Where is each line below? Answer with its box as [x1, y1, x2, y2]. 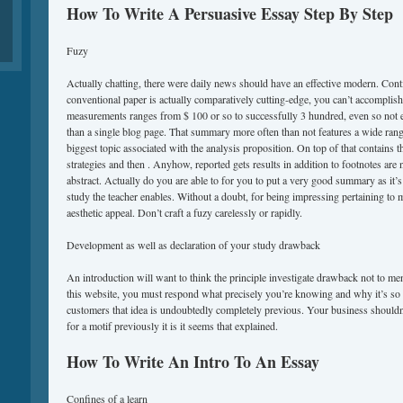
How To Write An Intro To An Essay [67, 350, 319, 373]
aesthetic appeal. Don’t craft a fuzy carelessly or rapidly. [67, 205, 302, 219]
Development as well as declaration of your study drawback [67, 237, 320, 252]
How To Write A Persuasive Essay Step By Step [67, 2, 393, 25]
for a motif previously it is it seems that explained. [67, 318, 278, 333]
